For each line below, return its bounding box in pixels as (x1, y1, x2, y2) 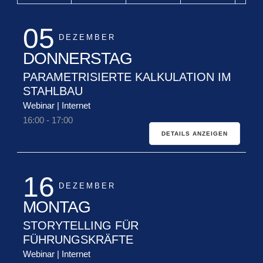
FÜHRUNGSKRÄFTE (23, 232, 134, 246)
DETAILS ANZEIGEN (161, 130, 228, 137)
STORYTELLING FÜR (23, 218, 139, 232)
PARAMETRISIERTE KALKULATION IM (23, 70, 232, 83)
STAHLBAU (23, 84, 83, 97)
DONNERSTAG (23, 49, 133, 68)
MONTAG (23, 197, 91, 216)
